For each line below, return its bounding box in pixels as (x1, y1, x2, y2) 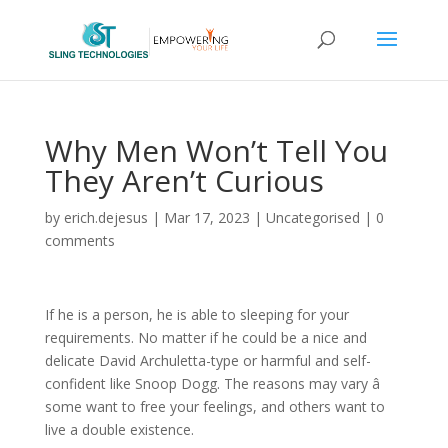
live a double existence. (44, 420, 194, 439)
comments (44, 231, 115, 250)
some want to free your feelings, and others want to (44, 397, 385, 416)
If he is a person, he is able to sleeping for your (44, 305, 349, 324)
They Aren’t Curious (44, 160, 324, 201)
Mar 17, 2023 (163, 208, 250, 227)
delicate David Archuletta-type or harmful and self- (44, 351, 371, 370)
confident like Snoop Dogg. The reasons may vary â (44, 374, 380, 393)
